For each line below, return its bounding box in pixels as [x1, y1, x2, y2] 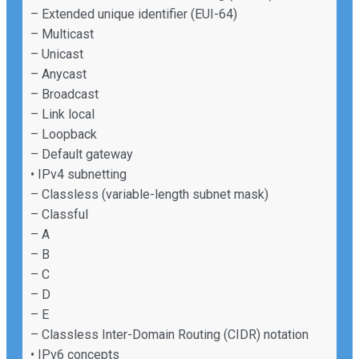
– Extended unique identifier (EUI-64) [30, 6, 237, 22]
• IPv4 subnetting [30, 166, 127, 182]
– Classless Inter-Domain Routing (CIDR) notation [30, 326, 309, 342]
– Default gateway [30, 146, 133, 162]
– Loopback [30, 126, 97, 142]
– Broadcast [30, 86, 99, 102]
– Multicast [30, 26, 94, 42]
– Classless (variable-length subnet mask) [30, 186, 268, 202]
